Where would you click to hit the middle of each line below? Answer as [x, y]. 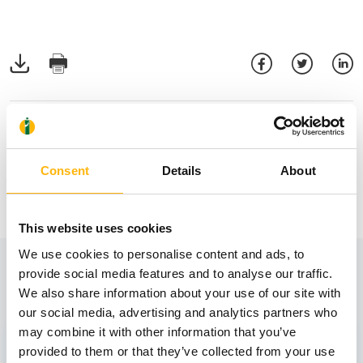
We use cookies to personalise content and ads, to [162, 254]
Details [181, 171]
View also [64, 278]
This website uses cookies [96, 228]
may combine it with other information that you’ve [158, 331]
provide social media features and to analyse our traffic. [176, 273]
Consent [65, 171]
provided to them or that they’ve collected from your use [177, 351]
